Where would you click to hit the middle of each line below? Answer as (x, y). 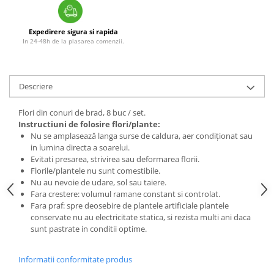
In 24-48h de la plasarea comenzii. (73, 41)
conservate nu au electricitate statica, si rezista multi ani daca (141, 217)
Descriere (36, 86)
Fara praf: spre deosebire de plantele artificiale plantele (130, 205)
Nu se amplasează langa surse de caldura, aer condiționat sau (142, 135)
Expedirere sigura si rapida (73, 31)
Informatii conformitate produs (75, 259)
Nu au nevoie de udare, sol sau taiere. (98, 182)
